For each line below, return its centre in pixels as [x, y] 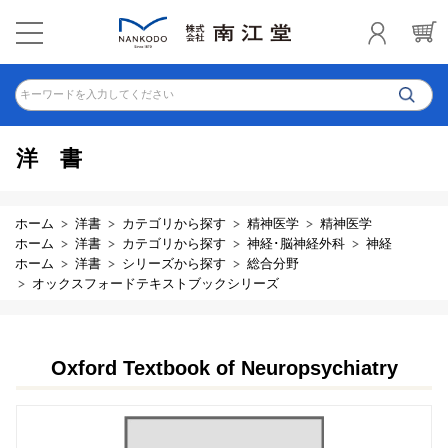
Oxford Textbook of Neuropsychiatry [224, 368]
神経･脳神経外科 [296, 243]
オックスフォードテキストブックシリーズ [155, 283]
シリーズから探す [174, 263]
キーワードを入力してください [97, 94]
